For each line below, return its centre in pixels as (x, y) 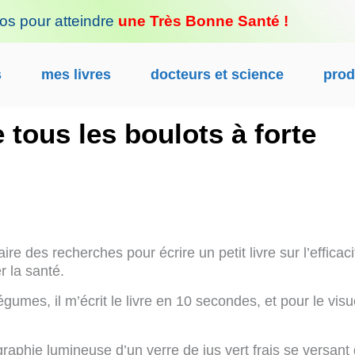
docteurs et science (217, 74)
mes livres (76, 74)
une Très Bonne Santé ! (203, 21)
